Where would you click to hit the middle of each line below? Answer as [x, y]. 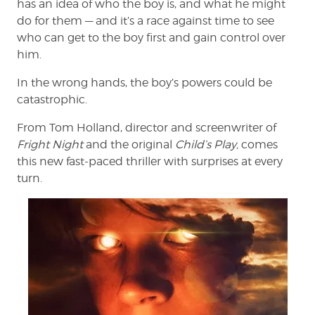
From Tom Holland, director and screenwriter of [147, 128]
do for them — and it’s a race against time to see [146, 21]
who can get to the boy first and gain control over [151, 38]
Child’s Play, [207, 145]
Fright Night [50, 145]
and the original [129, 145]
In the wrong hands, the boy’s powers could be [144, 83]
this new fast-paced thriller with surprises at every [150, 162]
